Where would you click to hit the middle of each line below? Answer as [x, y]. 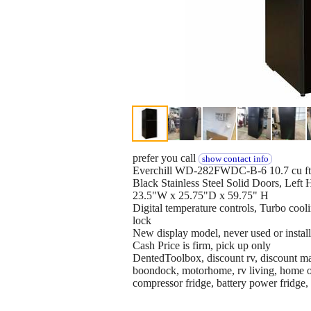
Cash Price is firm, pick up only [202, 246]
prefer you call [166, 158]
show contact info [235, 159]
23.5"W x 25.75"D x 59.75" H [201, 196]
